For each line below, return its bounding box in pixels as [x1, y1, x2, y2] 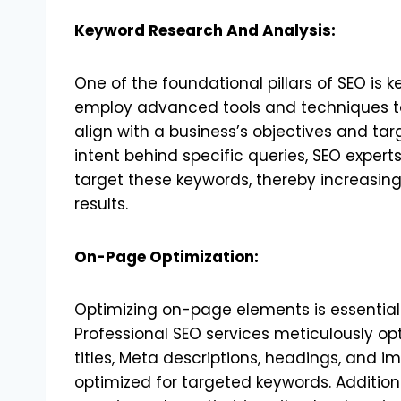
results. [74, 192, 128, 215]
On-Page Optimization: [74, 245, 259, 268]
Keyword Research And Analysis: [74, 19, 336, 41]
